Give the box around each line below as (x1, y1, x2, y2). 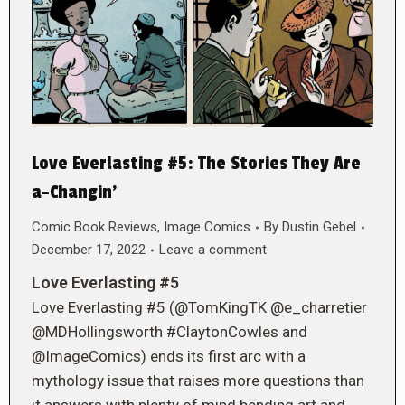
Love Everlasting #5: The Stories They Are (32, 153, 361, 175)
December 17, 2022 (32, 241, 146, 259)
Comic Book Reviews (32, 219, 157, 236)
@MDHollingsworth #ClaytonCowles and (32, 323, 307, 342)
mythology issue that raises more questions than (32, 372, 364, 391)
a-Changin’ (32, 182, 117, 204)
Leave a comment (159, 241, 267, 259)
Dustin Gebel (282, 219, 356, 236)
